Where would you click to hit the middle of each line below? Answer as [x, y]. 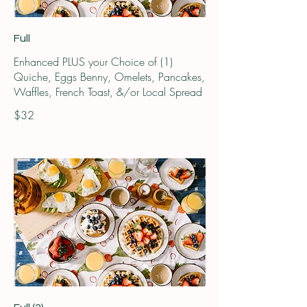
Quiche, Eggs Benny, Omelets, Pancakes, [109, 77]
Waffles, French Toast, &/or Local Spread [108, 92]
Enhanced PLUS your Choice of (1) [93, 62]
